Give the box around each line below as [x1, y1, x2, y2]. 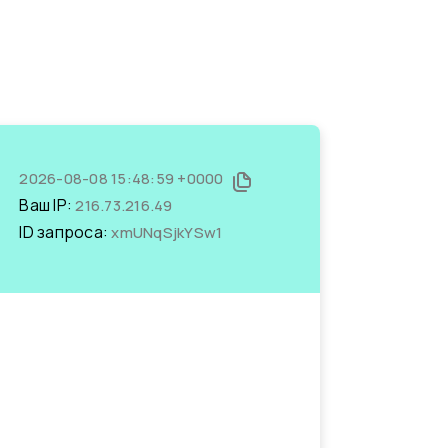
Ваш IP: [19, 194, 76, 216]
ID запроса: [19, 221, 112, 243]
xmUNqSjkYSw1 [111, 222, 223, 243]
